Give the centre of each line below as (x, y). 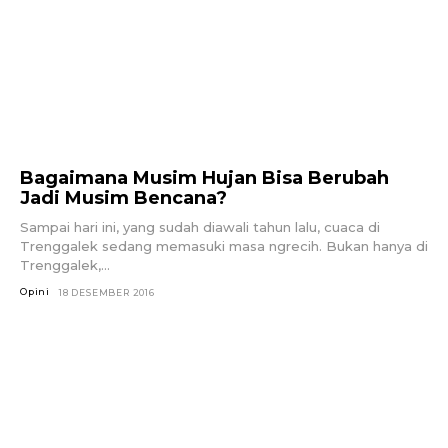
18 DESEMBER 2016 (107, 292)
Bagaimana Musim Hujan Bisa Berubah (204, 177)
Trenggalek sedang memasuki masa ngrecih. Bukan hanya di (224, 245)
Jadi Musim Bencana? (123, 197)
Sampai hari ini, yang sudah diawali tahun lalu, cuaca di (200, 226)
